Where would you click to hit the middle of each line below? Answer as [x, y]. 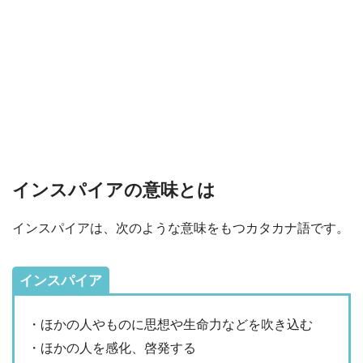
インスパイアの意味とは [114, 190]
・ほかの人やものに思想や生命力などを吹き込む [170, 325]
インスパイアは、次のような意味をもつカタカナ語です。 [181, 228]
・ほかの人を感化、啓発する [112, 348]
